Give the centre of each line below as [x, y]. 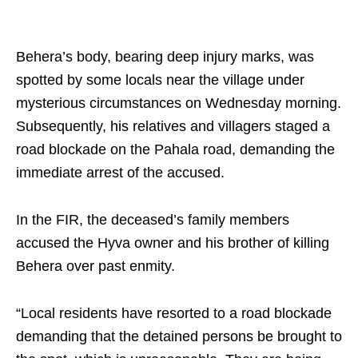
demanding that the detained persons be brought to [179, 337]
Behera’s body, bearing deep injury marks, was [165, 57]
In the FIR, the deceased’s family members [153, 220]
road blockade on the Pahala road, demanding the [175, 150]
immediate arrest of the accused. [120, 173]
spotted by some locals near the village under [160, 80]
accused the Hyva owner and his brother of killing [173, 243]
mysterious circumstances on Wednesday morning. [179, 103]
